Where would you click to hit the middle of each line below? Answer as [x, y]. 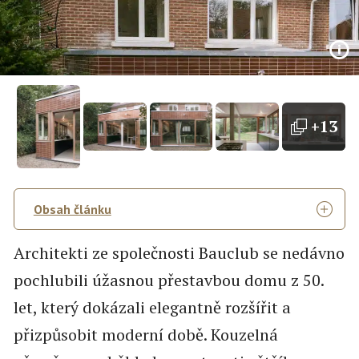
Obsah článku [72, 210]
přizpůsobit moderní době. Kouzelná [145, 335]
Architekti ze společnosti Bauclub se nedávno [179, 253]
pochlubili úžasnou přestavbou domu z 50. [168, 280]
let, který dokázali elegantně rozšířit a [152, 308]
